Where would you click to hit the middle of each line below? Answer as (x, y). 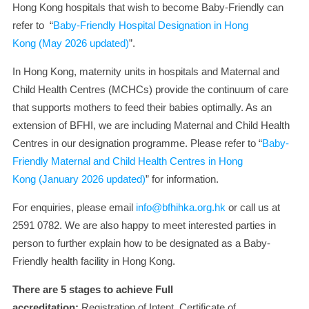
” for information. (182, 179)
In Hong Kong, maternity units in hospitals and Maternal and (146, 71)
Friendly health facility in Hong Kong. (94, 261)
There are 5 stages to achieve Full (93, 289)
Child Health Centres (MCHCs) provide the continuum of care (150, 89)
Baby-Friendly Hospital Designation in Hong (151, 25)
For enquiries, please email (74, 207)
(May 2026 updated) (82, 43)
